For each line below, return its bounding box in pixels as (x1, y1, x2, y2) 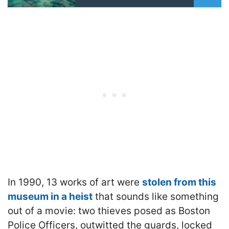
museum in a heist (8, 190, 93, 202)
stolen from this (142, 176, 216, 188)
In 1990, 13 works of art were (8, 176, 142, 188)
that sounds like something (93, 190, 219, 202)
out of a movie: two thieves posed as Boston (8, 204, 210, 217)
